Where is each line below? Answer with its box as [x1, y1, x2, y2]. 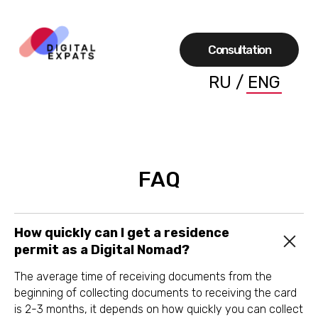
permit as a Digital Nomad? [14, 242, 190, 258]
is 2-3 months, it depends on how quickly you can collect [14, 302, 303, 316]
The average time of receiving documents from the [14, 270, 272, 283]
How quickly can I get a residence [14, 225, 229, 241]
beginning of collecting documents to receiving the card [14, 286, 297, 300]
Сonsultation [148, 30, 194, 41]
